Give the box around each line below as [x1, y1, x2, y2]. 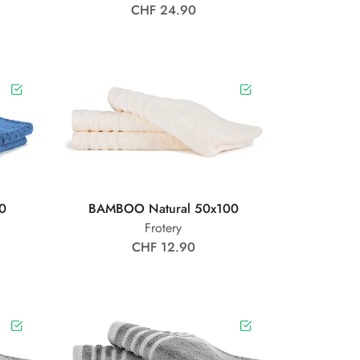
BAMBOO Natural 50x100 [88, 198, 239, 218]
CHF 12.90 [131, 237, 195, 256]
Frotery [145, 218, 182, 237]
